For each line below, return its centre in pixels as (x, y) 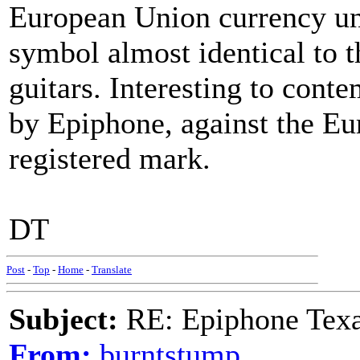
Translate (112, 270)
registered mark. (110, 158)
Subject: (63, 319)
